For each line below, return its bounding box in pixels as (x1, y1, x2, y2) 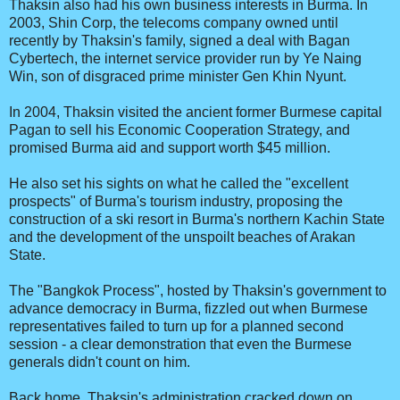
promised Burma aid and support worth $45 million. (9, 140, 330, 156)
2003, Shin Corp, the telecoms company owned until (9, 15, 338, 31)
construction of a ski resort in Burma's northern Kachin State (9, 212, 385, 228)
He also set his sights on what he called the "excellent (9, 176, 348, 192)
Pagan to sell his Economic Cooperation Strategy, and (9, 122, 350, 138)
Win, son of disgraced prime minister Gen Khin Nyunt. (9, 69, 346, 85)
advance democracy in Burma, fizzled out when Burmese (9, 301, 368, 317)
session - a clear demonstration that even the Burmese (9, 337, 352, 353)
